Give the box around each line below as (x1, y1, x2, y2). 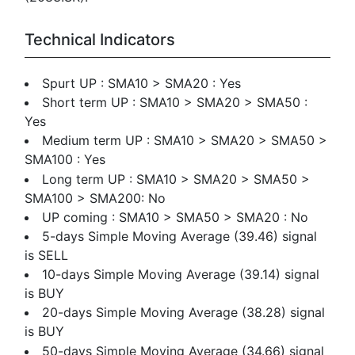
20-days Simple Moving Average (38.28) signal (42, 304, 326, 321)
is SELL (25, 247, 69, 264)
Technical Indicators (25, 30, 175, 49)
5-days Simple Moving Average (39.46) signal (42, 228, 318, 245)
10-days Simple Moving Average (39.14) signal (42, 266, 320, 283)
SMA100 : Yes (25, 151, 106, 168)
